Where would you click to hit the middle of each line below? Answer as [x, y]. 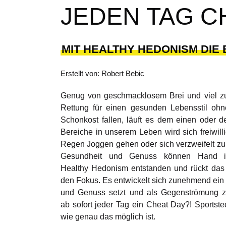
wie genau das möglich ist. [108, 217]
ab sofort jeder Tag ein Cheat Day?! [128, 205]
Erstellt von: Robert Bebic [102, 74]
